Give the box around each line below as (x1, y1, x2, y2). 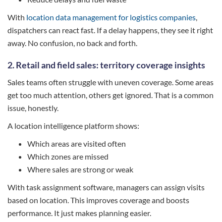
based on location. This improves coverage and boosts (7, 195, 189, 205)
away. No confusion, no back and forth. (7, 38, 137, 48)
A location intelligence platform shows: (7, 120, 139, 130)
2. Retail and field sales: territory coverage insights (7, 59, 205, 70)
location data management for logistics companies (26, 12, 196, 22)
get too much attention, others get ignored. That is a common (7, 90, 214, 100)
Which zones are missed (27, 151, 109, 161)
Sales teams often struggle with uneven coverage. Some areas (7, 77, 214, 87)
